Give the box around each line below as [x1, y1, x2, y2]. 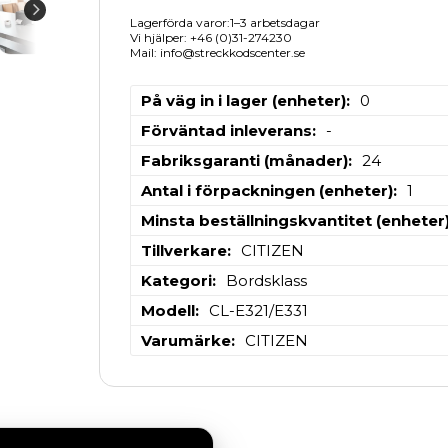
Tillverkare [140, 240, 227, 260]
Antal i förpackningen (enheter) [140, 180, 393, 200]
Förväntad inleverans [140, 120, 312, 140]
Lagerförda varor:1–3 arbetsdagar [129, 14, 320, 30]
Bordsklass [225, 270, 307, 290]
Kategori [140, 270, 212, 290]
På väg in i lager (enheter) [140, 90, 346, 110]
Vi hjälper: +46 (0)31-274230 [129, 29, 292, 45]
